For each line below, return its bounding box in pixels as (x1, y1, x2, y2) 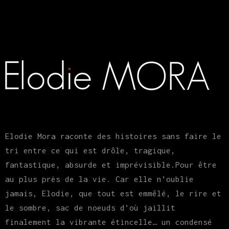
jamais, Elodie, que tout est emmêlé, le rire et (5, 189, 221, 198)
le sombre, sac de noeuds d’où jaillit (5, 203, 175, 212)
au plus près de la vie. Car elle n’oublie (5, 174, 194, 184)
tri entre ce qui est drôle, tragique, (5, 146, 175, 155)
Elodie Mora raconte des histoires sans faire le (5, 131, 221, 141)
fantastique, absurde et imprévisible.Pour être (5, 160, 217, 169)
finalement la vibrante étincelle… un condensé (5, 217, 212, 226)
